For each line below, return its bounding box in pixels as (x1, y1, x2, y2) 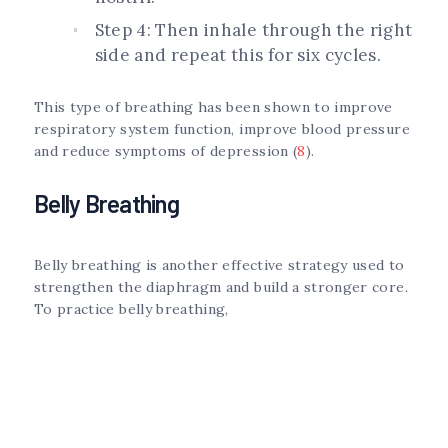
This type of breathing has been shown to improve (34, 97, 393, 116)
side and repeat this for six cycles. (94, 43, 386, 66)
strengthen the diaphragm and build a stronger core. (34, 278, 408, 297)
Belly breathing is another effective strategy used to (34, 256, 405, 275)
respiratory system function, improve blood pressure (34, 119, 410, 138)
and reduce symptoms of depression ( (34, 141, 298, 160)
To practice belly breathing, (34, 300, 229, 319)
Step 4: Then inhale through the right (94, 18, 413, 41)
